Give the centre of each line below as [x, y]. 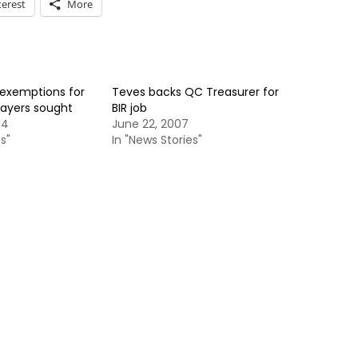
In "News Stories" [157, 140]
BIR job [129, 108]
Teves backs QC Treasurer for [195, 92]
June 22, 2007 [150, 124]
